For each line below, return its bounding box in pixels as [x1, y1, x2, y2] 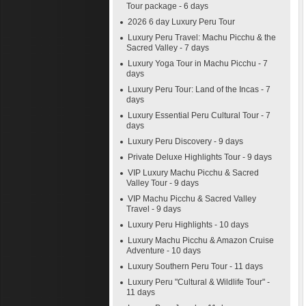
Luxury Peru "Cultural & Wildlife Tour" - [128, 277, 270, 287]
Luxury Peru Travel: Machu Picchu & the [128, 33, 276, 42]
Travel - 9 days [126, 204, 181, 214]
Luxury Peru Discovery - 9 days [128, 137, 243, 146]
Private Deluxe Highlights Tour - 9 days [128, 152, 272, 162]
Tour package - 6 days [126, 1, 208, 11]
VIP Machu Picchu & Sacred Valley [128, 194, 256, 204]
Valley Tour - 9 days [126, 178, 199, 188]
